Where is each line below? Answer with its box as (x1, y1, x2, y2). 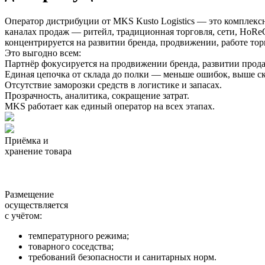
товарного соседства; (28, 241, 114, 251)
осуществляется (5, 199, 68, 210)
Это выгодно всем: (5, 47, 81, 58)
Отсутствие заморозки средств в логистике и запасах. (5, 79, 222, 90)
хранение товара (5, 146, 72, 156)
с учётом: (5, 210, 42, 221)
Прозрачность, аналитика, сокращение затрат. (5, 90, 189, 101)
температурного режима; (28, 230, 129, 241)
